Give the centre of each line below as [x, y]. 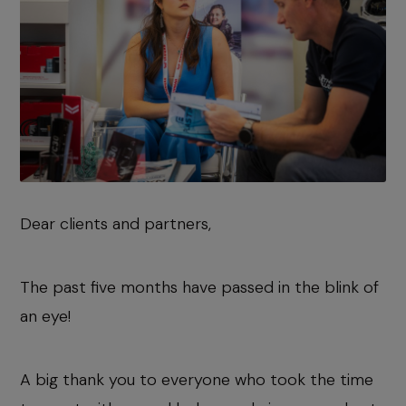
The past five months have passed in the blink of [199, 288]
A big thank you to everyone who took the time [197, 380]
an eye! [45, 317]
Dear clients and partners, [116, 224]
